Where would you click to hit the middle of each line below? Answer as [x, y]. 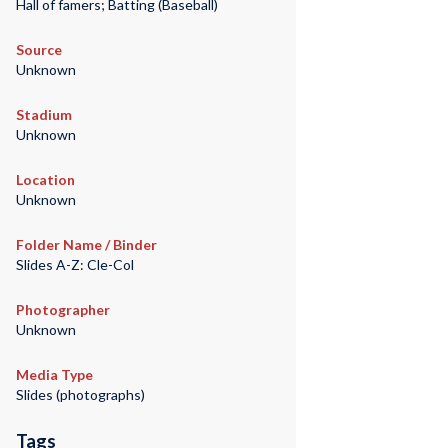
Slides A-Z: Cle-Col [74, 265]
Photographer [62, 310]
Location [45, 180]
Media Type [54, 375]
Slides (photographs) [80, 395]
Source [38, 50]
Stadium [43, 115]
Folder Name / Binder [86, 245]
